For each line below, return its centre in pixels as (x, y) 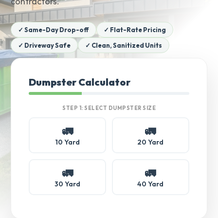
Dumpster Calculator (80, 82)
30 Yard (68, 184)
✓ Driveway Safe (45, 45)
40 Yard (151, 184)
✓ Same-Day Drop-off (54, 30)
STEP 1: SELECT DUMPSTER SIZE (109, 108)
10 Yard (68, 142)
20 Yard (151, 142)
